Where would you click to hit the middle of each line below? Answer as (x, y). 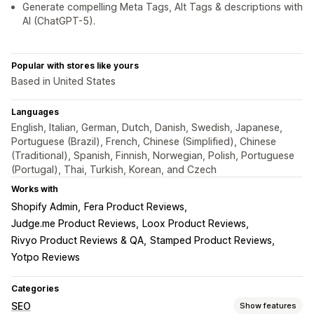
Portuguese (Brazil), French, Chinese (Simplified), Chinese (144, 142)
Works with (35, 189)
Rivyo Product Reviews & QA (77, 240)
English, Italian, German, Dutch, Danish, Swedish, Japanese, (147, 128)
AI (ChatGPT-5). (59, 21)
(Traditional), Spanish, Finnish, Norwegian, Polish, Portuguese (153, 156)
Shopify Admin (45, 207)
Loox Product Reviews (194, 224)
